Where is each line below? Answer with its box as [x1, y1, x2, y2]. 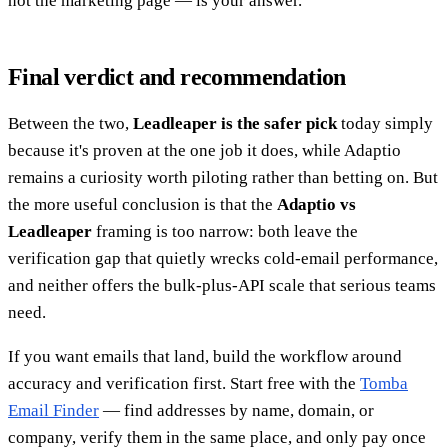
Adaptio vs [277, 195, 356, 215]
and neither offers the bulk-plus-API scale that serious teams [8, 276, 436, 296]
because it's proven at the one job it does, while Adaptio [8, 141, 401, 161]
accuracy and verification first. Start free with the [8, 374, 360, 394]
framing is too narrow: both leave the [92, 222, 358, 242]
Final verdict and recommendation [8, 64, 346, 91]
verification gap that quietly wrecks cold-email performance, [8, 249, 438, 269]
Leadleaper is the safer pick [133, 114, 337, 134]
